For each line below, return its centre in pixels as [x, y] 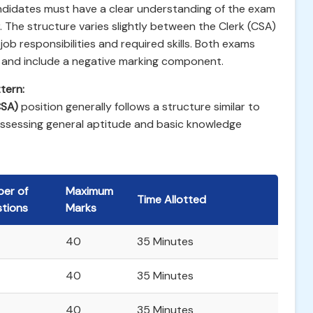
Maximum [89, 191]
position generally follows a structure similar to [139, 107]
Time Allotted [172, 199]
